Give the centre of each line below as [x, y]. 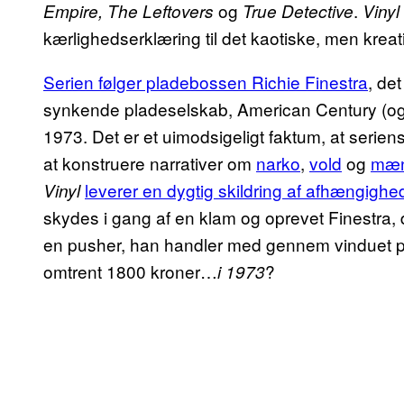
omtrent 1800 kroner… [130, 271]
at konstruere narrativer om [150, 162]
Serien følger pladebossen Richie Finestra [206, 81]
